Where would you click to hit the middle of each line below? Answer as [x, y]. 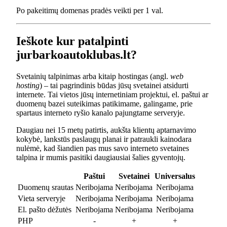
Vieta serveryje [42, 198]
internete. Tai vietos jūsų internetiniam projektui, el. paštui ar [112, 94]
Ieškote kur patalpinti [72, 41]
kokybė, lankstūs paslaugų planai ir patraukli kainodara [104, 139]
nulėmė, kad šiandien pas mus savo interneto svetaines [103, 148]
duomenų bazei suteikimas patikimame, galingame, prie [104, 103]
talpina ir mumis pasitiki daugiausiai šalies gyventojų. [101, 157]
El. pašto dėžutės [45, 209]
